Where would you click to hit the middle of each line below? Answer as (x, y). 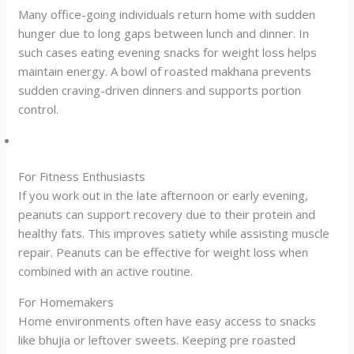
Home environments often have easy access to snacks (168, 321)
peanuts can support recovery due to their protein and (167, 214)
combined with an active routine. (106, 271)
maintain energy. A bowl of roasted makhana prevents (165, 71)
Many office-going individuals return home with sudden (167, 14)
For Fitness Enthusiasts (82, 176)
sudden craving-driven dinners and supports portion (160, 90)
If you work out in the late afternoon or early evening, (164, 195)
